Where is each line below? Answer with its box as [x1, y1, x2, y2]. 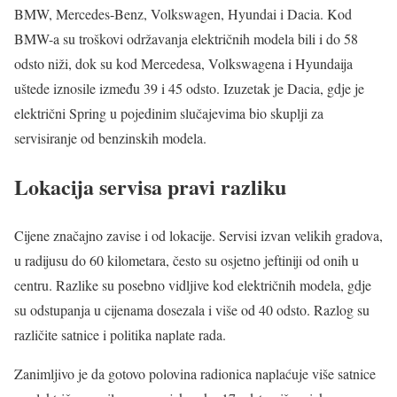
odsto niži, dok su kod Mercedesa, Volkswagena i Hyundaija [14, 54, 353, 74]
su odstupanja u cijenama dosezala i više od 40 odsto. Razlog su [14, 300, 370, 319]
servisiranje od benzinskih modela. [14, 128, 206, 148]
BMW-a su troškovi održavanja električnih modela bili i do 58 [14, 29, 358, 49]
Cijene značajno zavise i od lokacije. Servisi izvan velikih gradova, [14, 225, 383, 245]
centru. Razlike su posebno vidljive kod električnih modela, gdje [14, 275, 371, 294]
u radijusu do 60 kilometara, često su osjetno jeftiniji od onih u [14, 250, 359, 269]
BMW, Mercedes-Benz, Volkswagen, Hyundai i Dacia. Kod [14, 4, 352, 24]
